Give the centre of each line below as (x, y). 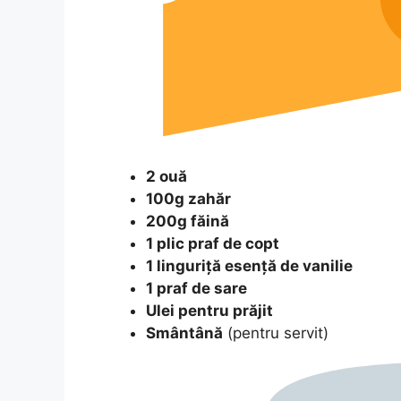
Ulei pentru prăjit (209, 311)
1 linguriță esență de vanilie (249, 266)
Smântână (184, 333)
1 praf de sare (196, 289)
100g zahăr (188, 199)
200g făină (188, 222)
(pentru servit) (278, 333)
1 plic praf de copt (213, 244)
